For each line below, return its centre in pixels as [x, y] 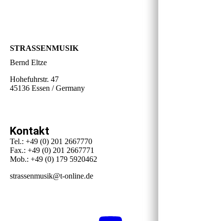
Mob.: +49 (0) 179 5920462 [54, 159]
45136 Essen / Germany [47, 88]
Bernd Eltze [28, 63]
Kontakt [30, 131]
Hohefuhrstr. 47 [34, 79]
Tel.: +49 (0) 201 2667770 [51, 141]
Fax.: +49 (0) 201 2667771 [52, 150]
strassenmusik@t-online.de [52, 176]
